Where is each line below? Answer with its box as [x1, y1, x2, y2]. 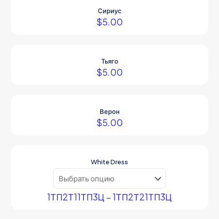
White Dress [91, 158, 128, 166]
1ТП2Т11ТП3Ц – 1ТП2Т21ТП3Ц [47, 191, 172, 202]
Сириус [98, 7, 121, 15]
